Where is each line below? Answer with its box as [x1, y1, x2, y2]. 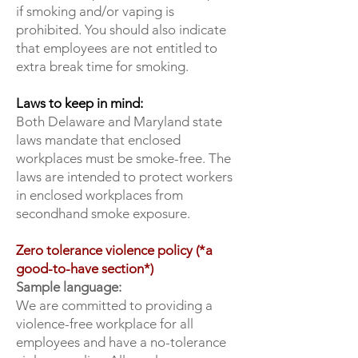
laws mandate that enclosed [16, 132, 181, 148]
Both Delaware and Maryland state [16, 113, 222, 129]
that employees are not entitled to [16, 40, 217, 56]
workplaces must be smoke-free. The [16, 150, 231, 166]
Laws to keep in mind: [16, 95, 143, 111]
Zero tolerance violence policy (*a [16, 242, 213, 258]
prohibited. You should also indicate [16, 22, 226, 38]
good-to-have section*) [16, 261, 153, 276]
